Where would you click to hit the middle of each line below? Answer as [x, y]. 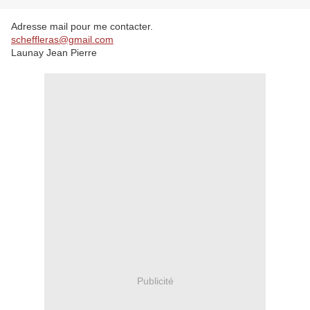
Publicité [155, 281]
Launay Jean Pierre [54, 53]
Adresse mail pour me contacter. [82, 26]
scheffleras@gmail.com [62, 39]
